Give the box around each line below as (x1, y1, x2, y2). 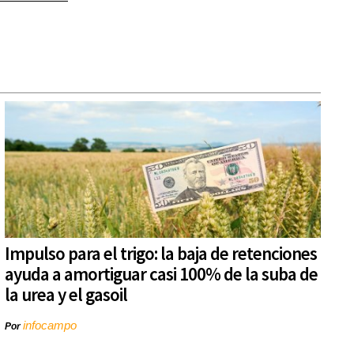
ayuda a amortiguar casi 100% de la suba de (5, 262, 318, 286)
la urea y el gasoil (5, 283, 127, 307)
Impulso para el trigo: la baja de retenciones (5, 242, 317, 265)
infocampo (23, 318, 77, 333)
